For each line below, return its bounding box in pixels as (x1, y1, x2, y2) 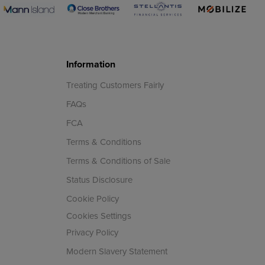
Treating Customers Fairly (66, 79, 164, 92)
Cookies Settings (66, 209, 131, 222)
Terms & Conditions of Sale (66, 154, 170, 167)
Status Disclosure (66, 173, 132, 186)
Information (66, 57, 115, 71)
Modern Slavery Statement (66, 245, 167, 258)
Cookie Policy (66, 192, 119, 205)
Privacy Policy (66, 226, 118, 239)
